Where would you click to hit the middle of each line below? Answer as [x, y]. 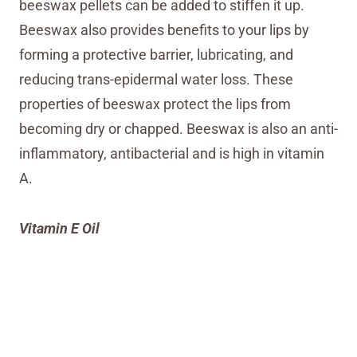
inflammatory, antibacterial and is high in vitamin [172, 153]
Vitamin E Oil [59, 228]
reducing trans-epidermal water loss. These [156, 79]
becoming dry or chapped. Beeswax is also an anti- [178, 129]
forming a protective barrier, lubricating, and [156, 55]
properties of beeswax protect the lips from [155, 104]
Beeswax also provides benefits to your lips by [164, 30]
